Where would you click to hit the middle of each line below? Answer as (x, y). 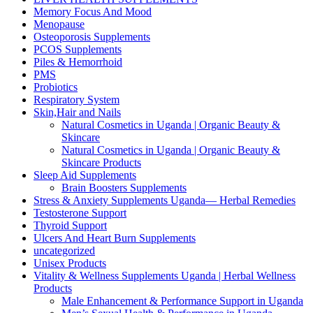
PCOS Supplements (78, 49)
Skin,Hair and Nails (77, 112)
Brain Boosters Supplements (124, 187)
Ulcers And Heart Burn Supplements (115, 238)
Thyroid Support (70, 225)
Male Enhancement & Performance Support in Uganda (182, 300)
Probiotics (56, 87)
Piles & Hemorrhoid (78, 61)
